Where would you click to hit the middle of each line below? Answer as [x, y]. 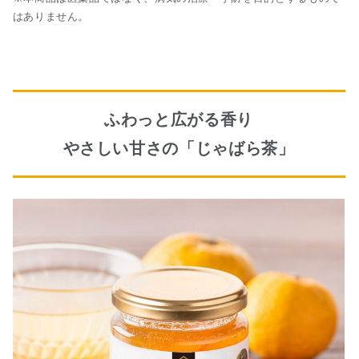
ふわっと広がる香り [179, 119]
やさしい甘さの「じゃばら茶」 [179, 148]
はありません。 [51, 17]
